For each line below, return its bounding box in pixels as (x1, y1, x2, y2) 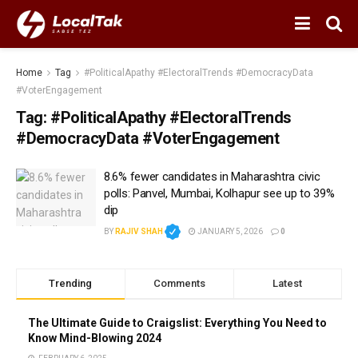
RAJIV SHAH (115, 227, 163, 236)
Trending (49, 277, 93, 289)
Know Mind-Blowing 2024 (28, 332, 161, 344)
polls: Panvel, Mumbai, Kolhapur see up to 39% (104, 186, 335, 201)
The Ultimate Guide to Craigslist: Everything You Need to (28, 316, 327, 329)
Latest (272, 277, 303, 289)
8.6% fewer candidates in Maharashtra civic (104, 169, 320, 184)
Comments (153, 277, 205, 289)
